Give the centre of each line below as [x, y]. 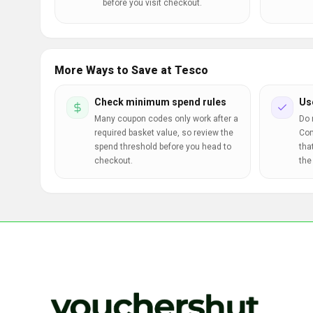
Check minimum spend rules [160, 102]
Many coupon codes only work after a [166, 119]
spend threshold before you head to [163, 147]
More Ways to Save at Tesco [131, 70]
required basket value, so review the [164, 133]
